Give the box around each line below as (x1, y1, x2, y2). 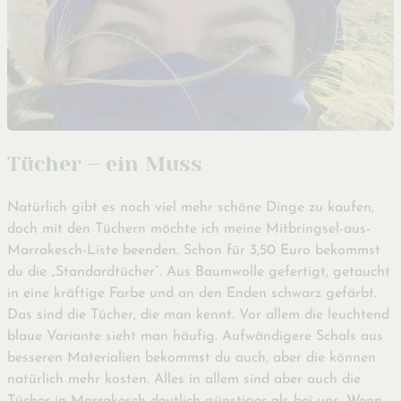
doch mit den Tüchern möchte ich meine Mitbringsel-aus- (7, 222, 371, 237)
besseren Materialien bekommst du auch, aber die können (7, 351, 376, 366)
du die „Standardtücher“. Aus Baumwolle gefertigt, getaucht (7, 265, 390, 280)
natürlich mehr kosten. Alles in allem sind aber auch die (7, 372, 361, 388)
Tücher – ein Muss (7, 151, 202, 176)
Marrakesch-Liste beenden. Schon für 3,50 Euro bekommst (7, 243, 380, 259)
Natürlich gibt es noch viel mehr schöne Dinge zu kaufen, (7, 200, 374, 216)
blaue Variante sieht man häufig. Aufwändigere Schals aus (7, 329, 383, 345)
